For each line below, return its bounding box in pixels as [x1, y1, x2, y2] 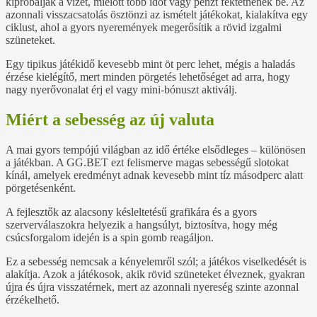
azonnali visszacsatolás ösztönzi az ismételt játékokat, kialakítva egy [6, 8, 308, 21]
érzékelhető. [6, 294, 59, 306]
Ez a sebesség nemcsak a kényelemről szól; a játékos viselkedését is [6, 255, 306, 268]
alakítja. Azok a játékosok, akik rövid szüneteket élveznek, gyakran [6, 268, 305, 281]
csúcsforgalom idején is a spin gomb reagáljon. [6, 231, 214, 244]
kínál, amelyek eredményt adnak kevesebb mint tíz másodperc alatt [6, 169, 303, 182]
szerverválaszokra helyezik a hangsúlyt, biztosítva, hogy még [6, 219, 277, 231]
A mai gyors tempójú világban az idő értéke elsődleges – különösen [6, 144, 306, 156]
